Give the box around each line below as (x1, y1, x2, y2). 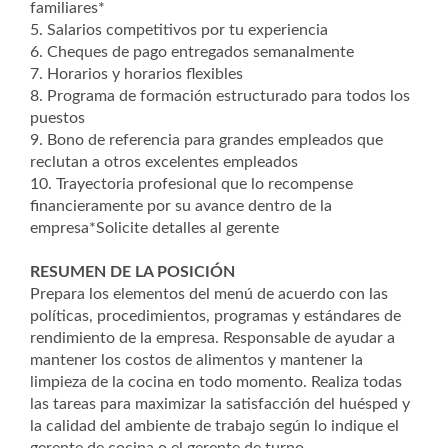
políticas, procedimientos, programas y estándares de (30, 308, 401, 324)
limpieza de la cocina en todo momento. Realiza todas (30, 374, 402, 390)
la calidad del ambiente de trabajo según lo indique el (30, 418, 399, 434)
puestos (30, 110, 85, 126)
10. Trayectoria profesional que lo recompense (30, 176, 353, 192)
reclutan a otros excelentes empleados (30, 154, 298, 170)
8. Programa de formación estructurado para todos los (30, 88, 410, 104)
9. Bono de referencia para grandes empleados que (30, 132, 383, 148)
